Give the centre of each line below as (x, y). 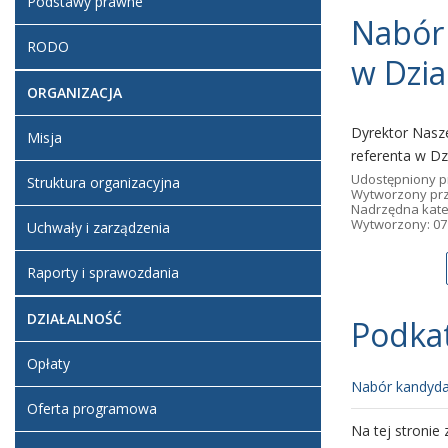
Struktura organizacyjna (103, 182)
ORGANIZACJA (74, 92)
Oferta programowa (92, 408)
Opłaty (48, 363)
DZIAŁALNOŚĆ (74, 318)
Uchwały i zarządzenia (98, 227)
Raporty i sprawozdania (103, 272)
